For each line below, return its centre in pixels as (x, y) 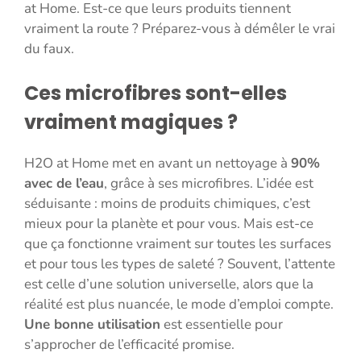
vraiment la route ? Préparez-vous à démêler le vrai (180, 28)
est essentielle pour (222, 325)
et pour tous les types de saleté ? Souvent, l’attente (180, 264)
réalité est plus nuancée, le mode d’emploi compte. (179, 305)
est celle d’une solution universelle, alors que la (169, 284)
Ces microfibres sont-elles (156, 93)
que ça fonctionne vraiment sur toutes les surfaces (178, 244)
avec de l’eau (64, 184)
